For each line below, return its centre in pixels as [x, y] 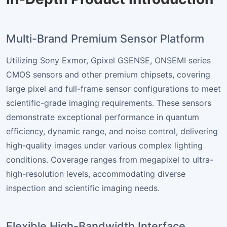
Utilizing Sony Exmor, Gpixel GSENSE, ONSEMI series [108, 60]
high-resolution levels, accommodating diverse [96, 174]
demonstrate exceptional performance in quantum [103, 117]
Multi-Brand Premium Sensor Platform [105, 38]
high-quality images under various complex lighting [104, 145]
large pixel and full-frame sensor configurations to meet [113, 88]
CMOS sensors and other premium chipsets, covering [108, 74]
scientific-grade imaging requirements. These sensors [109, 103]
